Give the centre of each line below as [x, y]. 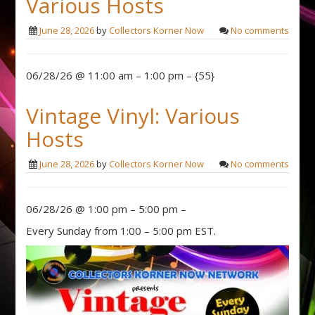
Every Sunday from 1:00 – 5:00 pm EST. [121, 230]
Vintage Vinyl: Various [133, 115]
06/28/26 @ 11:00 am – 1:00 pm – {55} [121, 75]
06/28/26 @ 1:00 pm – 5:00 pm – [107, 208]
